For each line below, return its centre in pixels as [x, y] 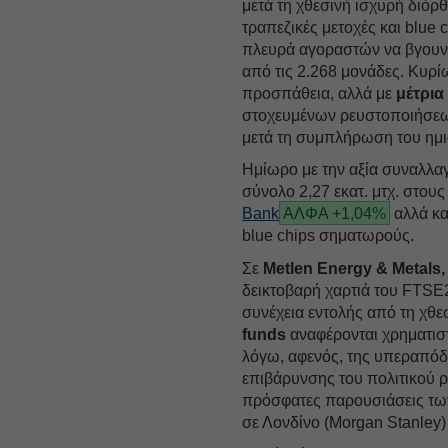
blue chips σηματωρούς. [328, 235]
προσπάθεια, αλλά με [319, 93]
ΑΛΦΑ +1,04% [335, 213]
